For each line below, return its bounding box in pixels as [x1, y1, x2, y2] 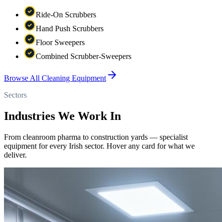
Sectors [4, 90, 27, 99]
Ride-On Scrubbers [36, 10, 96, 19]
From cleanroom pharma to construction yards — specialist [4, 132, 188, 141]
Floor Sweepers [36, 38, 85, 47]
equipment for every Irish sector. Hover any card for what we [4, 141, 195, 150]
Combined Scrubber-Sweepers [36, 52, 131, 60]
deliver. [4, 150, 27, 159]
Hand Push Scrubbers [36, 24, 104, 33]
